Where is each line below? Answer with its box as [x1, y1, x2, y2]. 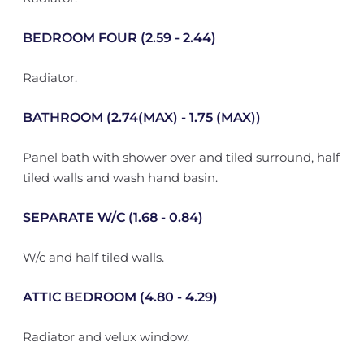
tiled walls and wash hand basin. [22, 170, 218, 185]
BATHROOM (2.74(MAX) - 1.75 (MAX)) [22, 110, 261, 125]
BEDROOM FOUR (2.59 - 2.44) [22, 30, 216, 45]
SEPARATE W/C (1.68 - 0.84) [22, 210, 203, 225]
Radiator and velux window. [22, 329, 189, 344]
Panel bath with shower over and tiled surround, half [22, 149, 340, 165]
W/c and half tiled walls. [22, 249, 164, 265]
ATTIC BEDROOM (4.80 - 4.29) [22, 289, 218, 305]
